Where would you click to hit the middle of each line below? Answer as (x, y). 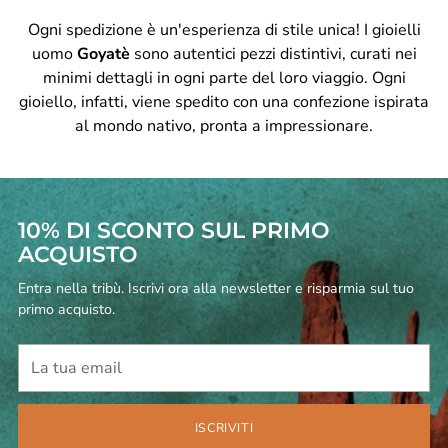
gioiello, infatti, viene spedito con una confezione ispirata (224, 101)
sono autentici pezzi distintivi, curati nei (275, 53)
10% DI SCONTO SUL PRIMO (174, 229)
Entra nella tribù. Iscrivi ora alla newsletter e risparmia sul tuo (216, 288)
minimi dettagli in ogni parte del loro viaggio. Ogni (224, 77)
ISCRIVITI (224, 427)
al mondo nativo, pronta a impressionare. (224, 125)
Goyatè (105, 53)
